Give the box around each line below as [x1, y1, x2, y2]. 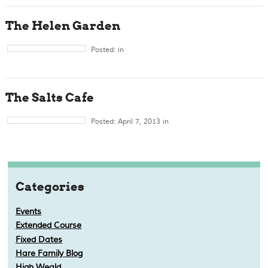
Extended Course [16, 220, 82, 231]
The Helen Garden [5, 19, 120, 33]
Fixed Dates [16, 234, 63, 245]
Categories [16, 179, 85, 194]
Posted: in [91, 45, 124, 54]
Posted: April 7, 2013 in [91, 117, 169, 126]
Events [16, 206, 42, 217]
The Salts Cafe [5, 90, 94, 105]
